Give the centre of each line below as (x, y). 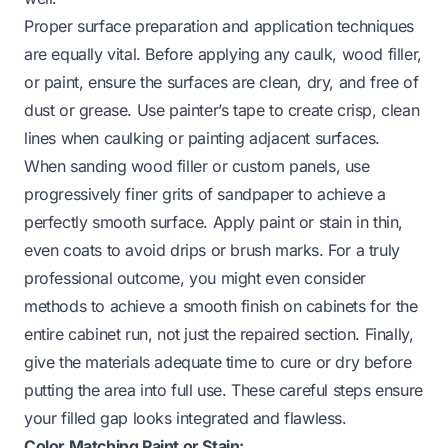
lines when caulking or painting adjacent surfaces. (202, 137)
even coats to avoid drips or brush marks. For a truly (212, 249)
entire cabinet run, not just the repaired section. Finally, (219, 333)
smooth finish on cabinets (274, 305)
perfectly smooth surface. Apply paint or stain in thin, (214, 221)
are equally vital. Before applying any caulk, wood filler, (223, 53)
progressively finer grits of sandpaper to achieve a (205, 193)
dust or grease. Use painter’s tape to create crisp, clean (222, 109)
